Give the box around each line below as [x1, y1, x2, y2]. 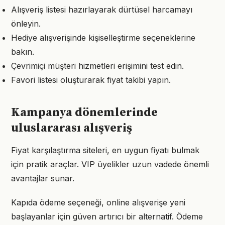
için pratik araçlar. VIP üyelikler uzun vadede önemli [11, 159, 209, 169]
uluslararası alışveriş [11, 121, 132, 136]
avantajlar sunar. [11, 173, 74, 183]
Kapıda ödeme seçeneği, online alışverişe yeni [11, 197, 185, 207]
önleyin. [11, 19, 41, 29]
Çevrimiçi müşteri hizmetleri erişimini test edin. [11, 61, 184, 71]
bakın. [11, 47, 34, 57]
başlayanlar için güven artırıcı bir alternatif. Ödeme [11, 211, 203, 221]
